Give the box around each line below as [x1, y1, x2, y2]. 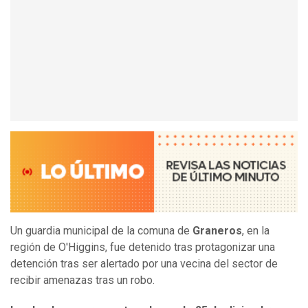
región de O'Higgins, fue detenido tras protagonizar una [10, 241, 275, 254]
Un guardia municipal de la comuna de [10, 224, 192, 238]
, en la [242, 224, 269, 238]
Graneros [192, 224, 242, 238]
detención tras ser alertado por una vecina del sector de [10, 257, 278, 271]
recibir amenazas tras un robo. [10, 274, 157, 287]
